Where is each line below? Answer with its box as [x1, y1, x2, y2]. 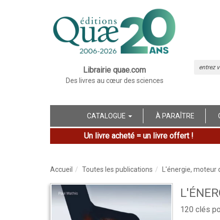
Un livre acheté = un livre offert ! [83, 131, 193, 140]
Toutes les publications [82, 165, 153, 173]
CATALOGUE [87, 111, 127, 120]
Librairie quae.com [83, 65, 146, 75]
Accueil [50, 165, 73, 173]
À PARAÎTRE [156, 111, 194, 120]
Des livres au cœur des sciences [65, 76, 164, 84]
